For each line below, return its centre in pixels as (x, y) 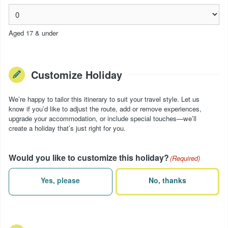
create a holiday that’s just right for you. (67, 128)
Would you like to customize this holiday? (89, 157)
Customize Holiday (77, 74)
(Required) (185, 158)
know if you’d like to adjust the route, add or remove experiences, (105, 108)
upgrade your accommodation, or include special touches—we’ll (103, 118)
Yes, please (61, 180)
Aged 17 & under (33, 33)
